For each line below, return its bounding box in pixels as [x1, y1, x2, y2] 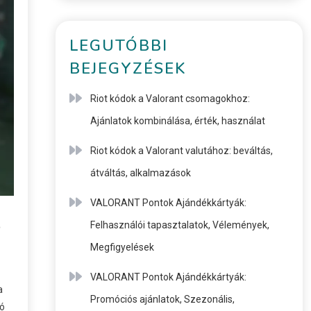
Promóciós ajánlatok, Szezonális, [90, 294, 235, 305]
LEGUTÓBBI [69, 35, 168, 56]
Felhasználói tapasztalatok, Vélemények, [90, 219, 269, 230]
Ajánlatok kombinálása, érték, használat [90, 115, 265, 126]
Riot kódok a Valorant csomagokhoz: [90, 93, 250, 104]
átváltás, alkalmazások [90, 167, 191, 178]
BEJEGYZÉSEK [69, 58, 186, 79]
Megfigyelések [90, 242, 154, 253]
